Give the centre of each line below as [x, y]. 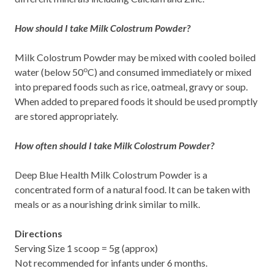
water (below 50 [49, 72]
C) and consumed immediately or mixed [169, 72]
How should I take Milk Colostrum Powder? [102, 28]
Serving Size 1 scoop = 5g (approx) [86, 248]
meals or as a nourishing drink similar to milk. [107, 204]
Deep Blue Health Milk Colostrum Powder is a [111, 174]
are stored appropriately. [66, 116]
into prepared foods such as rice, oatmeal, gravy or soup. [131, 86]
